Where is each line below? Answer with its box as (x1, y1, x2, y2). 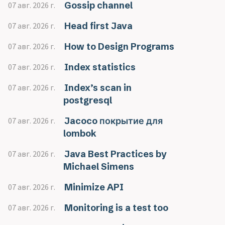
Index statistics (64, 61, 136, 73)
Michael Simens (63, 161, 134, 172)
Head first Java (64, 20, 133, 32)
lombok (63, 128, 96, 139)
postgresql (63, 94, 112, 106)
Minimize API (64, 181, 124, 193)
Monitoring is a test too (64, 202, 168, 213)
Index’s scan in (64, 82, 132, 93)
